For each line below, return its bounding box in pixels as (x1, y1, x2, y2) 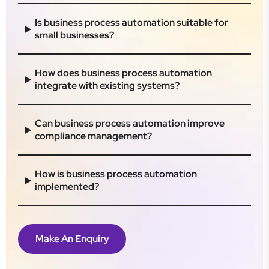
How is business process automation (35, 168, 197, 180)
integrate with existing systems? (35, 79, 180, 92)
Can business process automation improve (35, 117, 225, 130)
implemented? (35, 180, 99, 193)
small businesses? (35, 29, 114, 41)
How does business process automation (35, 67, 212, 79)
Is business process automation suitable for (35, 16, 228, 29)
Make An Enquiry (35, 232, 109, 245)
